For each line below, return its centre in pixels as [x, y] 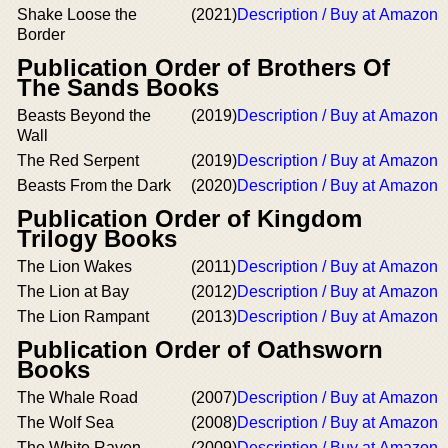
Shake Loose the [77, 14]
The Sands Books [118, 87]
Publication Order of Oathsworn [200, 349]
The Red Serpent [78, 160]
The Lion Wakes [74, 266]
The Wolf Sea [65, 422]
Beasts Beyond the [84, 115]
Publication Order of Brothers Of [203, 67]
